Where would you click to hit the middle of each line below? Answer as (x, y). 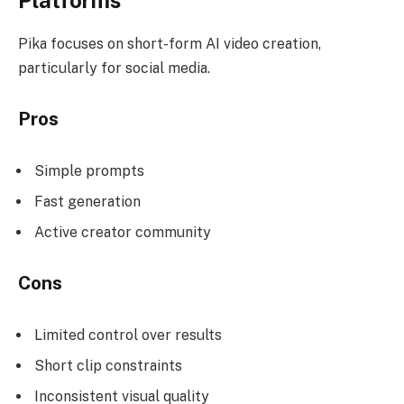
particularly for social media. (114, 69)
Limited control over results (128, 335)
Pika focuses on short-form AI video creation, (170, 44)
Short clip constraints (108, 366)
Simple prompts (89, 170)
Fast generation (87, 201)
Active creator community (123, 232)
